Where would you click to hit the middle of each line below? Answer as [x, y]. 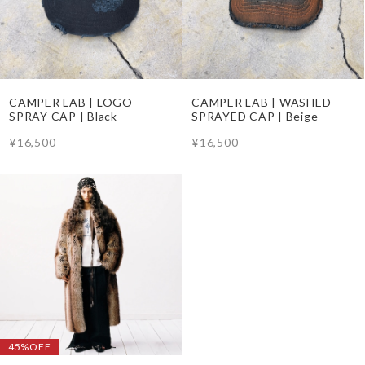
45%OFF [29, 347]
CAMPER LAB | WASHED [262, 103]
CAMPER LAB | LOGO [71, 103]
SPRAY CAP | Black [63, 117]
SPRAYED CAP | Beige [255, 117]
